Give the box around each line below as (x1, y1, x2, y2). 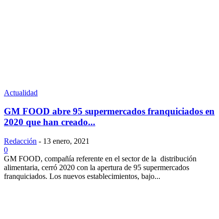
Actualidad (4, 88, 38, 97)
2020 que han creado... (4, 117, 95, 128)
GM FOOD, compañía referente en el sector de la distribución (4, 154, 197, 163)
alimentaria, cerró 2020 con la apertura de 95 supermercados (4, 163, 189, 172)
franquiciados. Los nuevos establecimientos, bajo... (4, 172, 160, 180)
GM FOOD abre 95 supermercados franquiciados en (4, 106, 215, 117)
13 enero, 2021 (43, 136, 89, 145)
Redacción (4, 136, 37, 145)
